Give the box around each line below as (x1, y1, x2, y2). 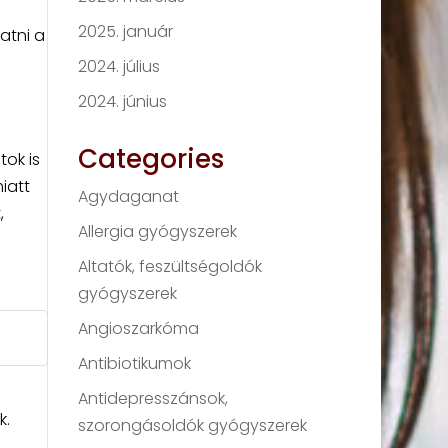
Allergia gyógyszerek (78, 220, 238, 244)
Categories (78, 141, 225, 178)
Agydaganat (78, 185, 180, 209)
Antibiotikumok (78, 352, 192, 376)
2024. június (78, 90, 168, 114)
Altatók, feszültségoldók (78, 255, 263, 279)
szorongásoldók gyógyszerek (78, 414, 308, 438)
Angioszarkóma (78, 317, 200, 341)
